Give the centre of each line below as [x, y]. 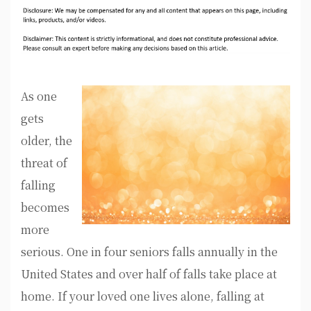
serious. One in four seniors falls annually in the [149, 252]
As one [39, 96]
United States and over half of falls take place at [149, 274]
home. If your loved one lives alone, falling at [143, 296]
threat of [44, 163]
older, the [47, 141]
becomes [45, 208]
